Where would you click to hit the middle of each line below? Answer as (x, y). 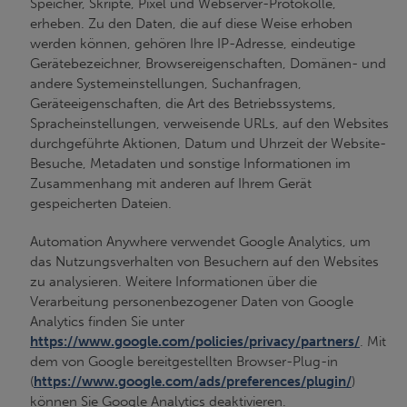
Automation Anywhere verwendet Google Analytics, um (200, 242)
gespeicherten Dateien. (101, 203)
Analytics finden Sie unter (107, 322)
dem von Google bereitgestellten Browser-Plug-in (184, 362)
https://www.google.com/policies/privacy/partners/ (195, 342)
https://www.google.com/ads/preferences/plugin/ (193, 382)
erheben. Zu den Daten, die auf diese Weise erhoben (191, 24)
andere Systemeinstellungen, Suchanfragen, (166, 84)
